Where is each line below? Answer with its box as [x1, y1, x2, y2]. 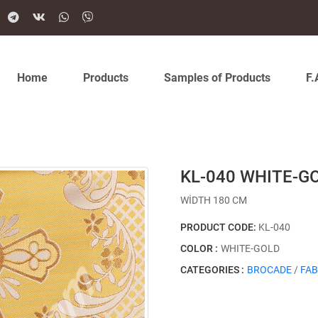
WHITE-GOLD [221, 243, 280, 254]
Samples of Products [164, 71, 270, 84]
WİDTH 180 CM [180, 194, 247, 206]
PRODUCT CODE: [180, 221, 258, 233]
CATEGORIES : [180, 264, 244, 275]
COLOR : [180, 243, 218, 254]
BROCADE [247, 264, 292, 275]
